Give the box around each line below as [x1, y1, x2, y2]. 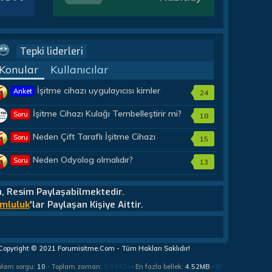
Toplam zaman [51, 262, 100, 271]
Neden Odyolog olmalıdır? [33, 154, 134, 166]
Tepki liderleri [20, 44, 84, 58]
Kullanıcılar [50, 62, 109, 76]
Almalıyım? [10, 143, 53, 154]
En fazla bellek [135, 262, 182, 271]
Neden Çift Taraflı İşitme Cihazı [33, 131, 156, 143]
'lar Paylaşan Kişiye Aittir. [29, 198, 143, 211]
